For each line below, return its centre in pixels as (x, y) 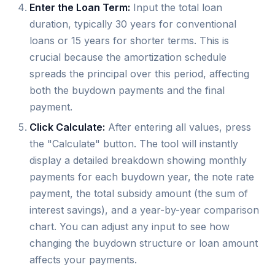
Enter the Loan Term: (80, 8)
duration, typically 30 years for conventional (133, 24)
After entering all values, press (178, 127)
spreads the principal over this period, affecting (139, 74)
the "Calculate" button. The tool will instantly (134, 144)
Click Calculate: (67, 127)
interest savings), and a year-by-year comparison (144, 210)
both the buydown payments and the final (127, 91)
